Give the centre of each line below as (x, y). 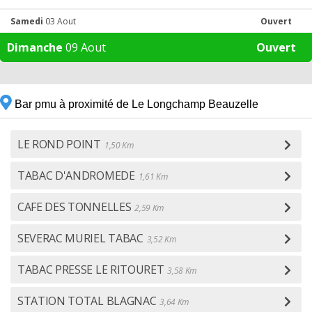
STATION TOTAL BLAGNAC (87, 301)
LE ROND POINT (59, 144)
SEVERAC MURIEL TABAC (80, 238)
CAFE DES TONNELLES (75, 207)
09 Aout (84, 47)
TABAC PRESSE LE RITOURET (91, 270)
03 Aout (60, 21)
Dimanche (35, 47)
